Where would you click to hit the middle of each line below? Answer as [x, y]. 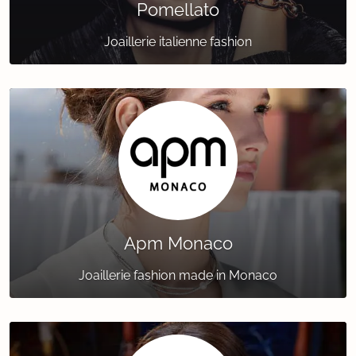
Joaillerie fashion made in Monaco [178, 276]
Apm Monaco [178, 244]
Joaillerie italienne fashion [178, 42]
